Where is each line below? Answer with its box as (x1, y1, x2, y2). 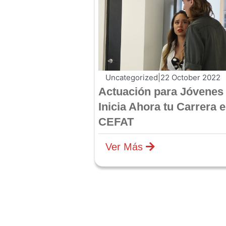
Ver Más (105, 141, 146, 152)
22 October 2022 (160, 72, 221, 82)
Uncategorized (105, 72, 158, 82)
